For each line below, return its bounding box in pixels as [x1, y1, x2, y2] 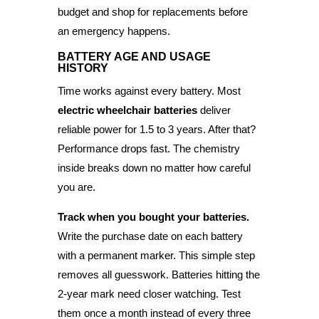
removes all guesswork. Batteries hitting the [57, 268, 260, 281]
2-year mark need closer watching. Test [57, 287, 241, 300]
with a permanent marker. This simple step [57, 249, 255, 261]
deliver [197, 103, 231, 116]
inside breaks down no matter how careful [57, 161, 251, 174]
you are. [57, 180, 95, 193]
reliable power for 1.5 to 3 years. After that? [57, 122, 256, 135]
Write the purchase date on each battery [57, 229, 243, 242]
